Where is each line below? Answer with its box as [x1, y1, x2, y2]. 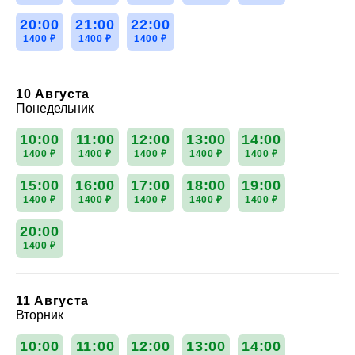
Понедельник [16, 101, 94, 115]
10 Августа [16, 86, 90, 101]
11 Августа [16, 293, 89, 307]
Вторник [16, 307, 63, 322]
